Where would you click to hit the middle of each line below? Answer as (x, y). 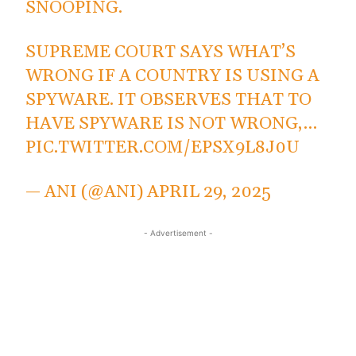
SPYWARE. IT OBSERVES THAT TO (169, 101)
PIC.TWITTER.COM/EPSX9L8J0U (163, 148)
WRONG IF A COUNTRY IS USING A (173, 77)
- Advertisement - (178, 233)
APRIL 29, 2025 (209, 193)
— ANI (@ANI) (87, 193)
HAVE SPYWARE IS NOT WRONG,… (172, 124)
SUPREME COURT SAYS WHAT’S (161, 53)
